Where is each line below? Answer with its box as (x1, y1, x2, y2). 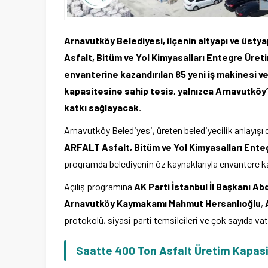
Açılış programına (64, 181, 134, 193)
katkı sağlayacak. (64, 102, 141, 114)
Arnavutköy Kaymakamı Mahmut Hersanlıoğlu (64, 197, 261, 209)
